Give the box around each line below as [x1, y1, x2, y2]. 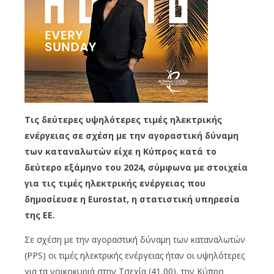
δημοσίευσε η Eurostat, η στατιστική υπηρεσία [24, 193, 240, 206]
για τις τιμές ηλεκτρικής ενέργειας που [24, 177, 206, 190]
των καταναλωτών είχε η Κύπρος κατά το [24, 146, 217, 158]
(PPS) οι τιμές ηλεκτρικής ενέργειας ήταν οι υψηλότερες [24, 250, 245, 262]
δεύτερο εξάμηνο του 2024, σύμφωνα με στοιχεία [24, 161, 248, 174]
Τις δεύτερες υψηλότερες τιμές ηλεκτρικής [24, 114, 222, 126]
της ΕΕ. [24, 209, 55, 221]
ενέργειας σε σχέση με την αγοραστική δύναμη [24, 130, 239, 142]
